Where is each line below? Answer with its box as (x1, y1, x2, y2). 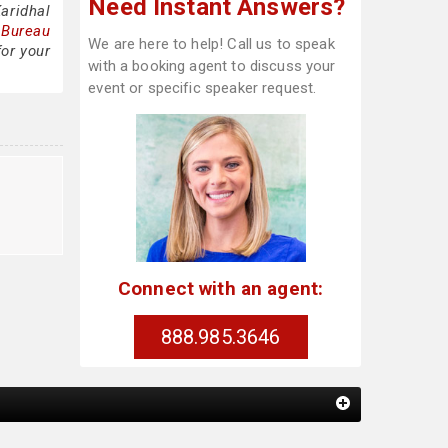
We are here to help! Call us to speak (88, 35, 335, 53)
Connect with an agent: (117, 276, 324, 300)
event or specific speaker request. (88, 79, 317, 97)
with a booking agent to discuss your (88, 57, 336, 75)
